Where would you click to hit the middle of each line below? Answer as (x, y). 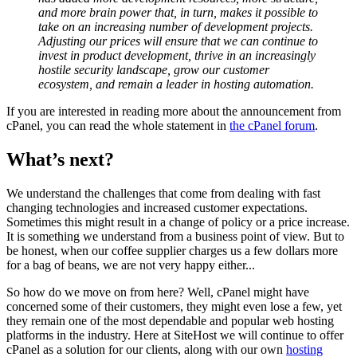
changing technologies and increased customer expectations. (157, 208)
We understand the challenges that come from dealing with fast (163, 194)
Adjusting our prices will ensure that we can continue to (178, 41)
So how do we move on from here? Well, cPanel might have (158, 292)
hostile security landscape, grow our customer (154, 70)
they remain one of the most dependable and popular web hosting (170, 321)
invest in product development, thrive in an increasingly (177, 56)
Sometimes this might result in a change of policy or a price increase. (178, 222)
